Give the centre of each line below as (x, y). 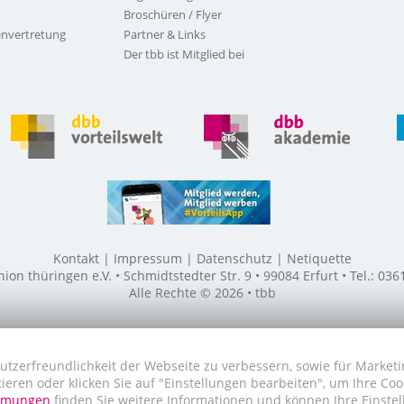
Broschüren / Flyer (172, 14)
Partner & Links (164, 34)
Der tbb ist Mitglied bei (184, 54)
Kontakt (76, 258)
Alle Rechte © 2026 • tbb (202, 293)
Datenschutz (234, 258)
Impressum (147, 258)
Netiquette (319, 258)
